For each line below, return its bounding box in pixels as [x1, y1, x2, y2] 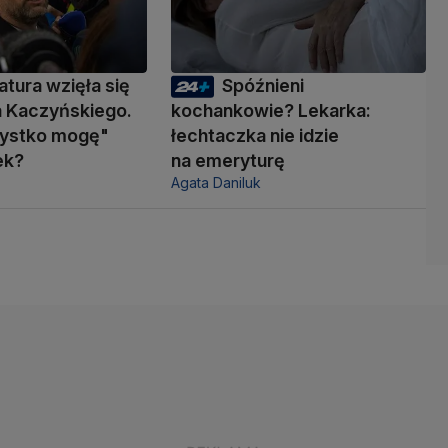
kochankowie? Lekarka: [170, 99, 371, 121]
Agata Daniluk [170, 173, 261, 191]
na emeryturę [170, 149, 285, 171]
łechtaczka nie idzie [170, 124, 339, 146]
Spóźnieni [221, 74, 304, 96]
